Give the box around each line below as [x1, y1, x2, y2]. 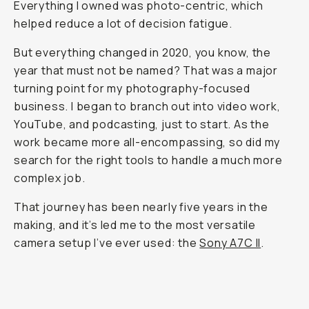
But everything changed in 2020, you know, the [14, 45, 271, 60]
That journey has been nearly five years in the [14, 199, 268, 215]
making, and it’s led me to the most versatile [14, 217, 256, 232]
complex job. [14, 170, 86, 186]
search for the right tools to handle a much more [14, 152, 283, 168]
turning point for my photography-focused [14, 81, 250, 96]
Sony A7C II [199, 235, 261, 250]
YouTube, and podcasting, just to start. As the [14, 117, 270, 132]
